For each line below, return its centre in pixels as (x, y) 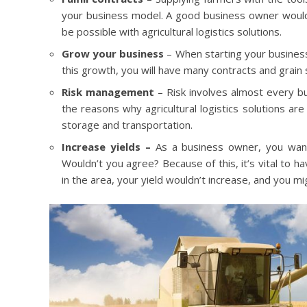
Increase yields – (106, 146)
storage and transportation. (127, 124)
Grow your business (113, 53)
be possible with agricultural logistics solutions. (172, 31)
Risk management (108, 91)
